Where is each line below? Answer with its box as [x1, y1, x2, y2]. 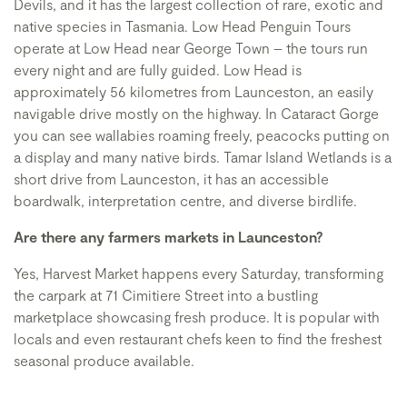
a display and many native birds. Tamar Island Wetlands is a [14, 148, 392, 165]
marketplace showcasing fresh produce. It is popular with [14, 308, 380, 325]
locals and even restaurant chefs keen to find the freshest [14, 330, 382, 347]
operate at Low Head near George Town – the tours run [14, 39, 368, 56]
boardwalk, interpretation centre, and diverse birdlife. [14, 192, 357, 209]
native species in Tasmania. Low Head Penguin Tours [14, 17, 351, 35]
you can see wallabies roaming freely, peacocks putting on [14, 126, 390, 144]
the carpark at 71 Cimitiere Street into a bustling [14, 286, 318, 303]
